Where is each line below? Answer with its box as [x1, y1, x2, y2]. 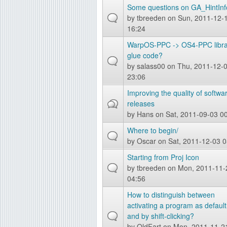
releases [127, 98, 155, 108]
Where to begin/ [127, 125, 178, 135]
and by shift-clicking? [127, 211, 194, 221]
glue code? [127, 50, 163, 60]
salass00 [137, 61, 165, 71]
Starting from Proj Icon [127, 152, 199, 162]
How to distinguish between [127, 190, 215, 200]
